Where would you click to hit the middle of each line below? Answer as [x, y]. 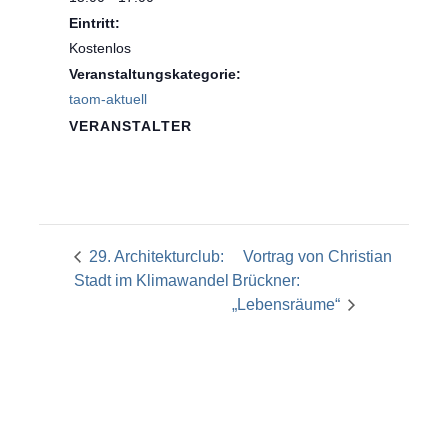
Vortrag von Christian [317, 257]
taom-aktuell [107, 99]
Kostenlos [99, 48]
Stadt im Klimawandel [151, 281]
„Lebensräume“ [287, 305]
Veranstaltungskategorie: [154, 74]
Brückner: [265, 281]
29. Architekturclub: [154, 257]
